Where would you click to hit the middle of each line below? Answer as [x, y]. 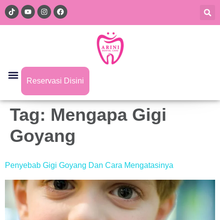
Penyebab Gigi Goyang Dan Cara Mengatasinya [89, 165]
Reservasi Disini [55, 81]
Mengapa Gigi [109, 115]
